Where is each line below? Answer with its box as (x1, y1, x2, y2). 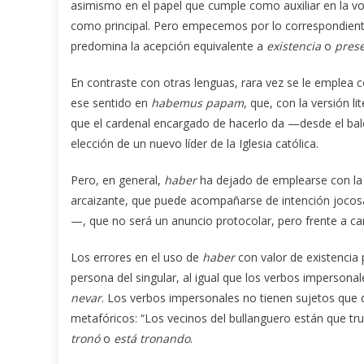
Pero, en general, (71, 171, 164, 188)
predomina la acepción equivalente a (71, 37, 266, 54)
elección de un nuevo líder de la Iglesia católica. (71, 135, 318, 151)
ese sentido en (71, 94, 151, 110)
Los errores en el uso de (71, 249, 202, 265)
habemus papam (151, 94, 244, 110)
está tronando (114, 330, 190, 346)
